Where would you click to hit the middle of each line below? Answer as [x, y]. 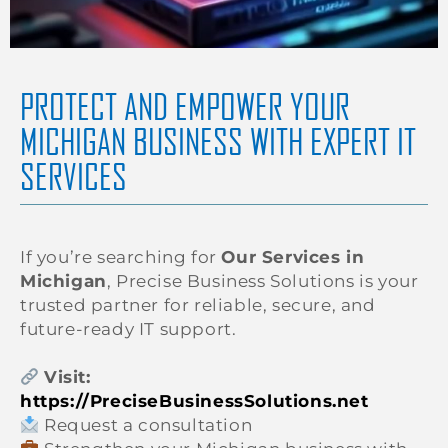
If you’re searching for [121, 257]
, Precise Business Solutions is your [262, 281]
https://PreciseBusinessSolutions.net [194, 401]
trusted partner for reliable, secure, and [198, 305]
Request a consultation [146, 425]
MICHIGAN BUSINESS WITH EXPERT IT [218, 142]
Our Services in [293, 257]
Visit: [67, 377]
